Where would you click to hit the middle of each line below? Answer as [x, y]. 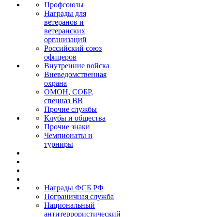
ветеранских [65, 31]
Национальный [70, 205]
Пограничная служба [79, 196]
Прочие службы [70, 109]
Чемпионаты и [68, 135]
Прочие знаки [67, 127]
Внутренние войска [77, 66]
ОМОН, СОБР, [69, 92]
